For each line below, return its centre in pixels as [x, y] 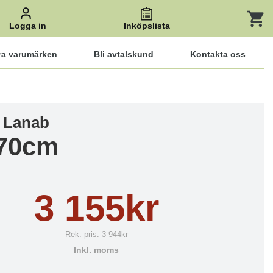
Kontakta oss [218, 54]
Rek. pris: [83, 234]
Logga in [27, 26]
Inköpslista [147, 26]
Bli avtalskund [124, 54]
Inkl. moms [97, 250]
